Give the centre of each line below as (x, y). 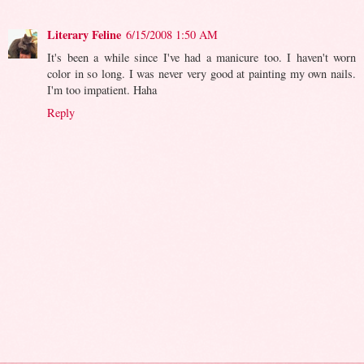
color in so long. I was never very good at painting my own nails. (201, 73)
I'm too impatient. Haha (102, 89)
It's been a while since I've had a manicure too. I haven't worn (201, 57)
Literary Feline (84, 34)
